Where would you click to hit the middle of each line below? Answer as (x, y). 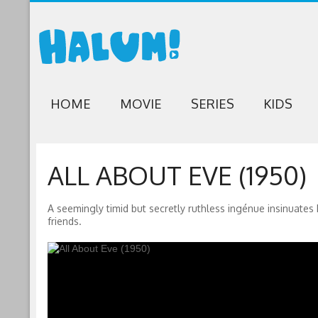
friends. (64, 221)
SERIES (212, 104)
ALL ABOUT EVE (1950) (177, 175)
